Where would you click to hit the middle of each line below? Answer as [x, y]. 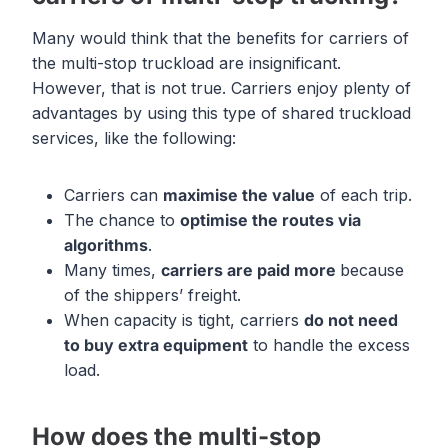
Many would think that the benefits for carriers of [220, 38]
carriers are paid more [250, 270]
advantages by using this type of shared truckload [221, 113]
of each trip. [363, 195]
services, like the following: [134, 138]
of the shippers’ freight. [152, 295]
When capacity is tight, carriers [184, 320]
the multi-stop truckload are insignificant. [186, 63]
